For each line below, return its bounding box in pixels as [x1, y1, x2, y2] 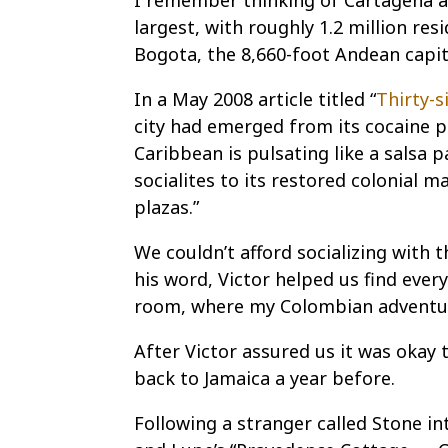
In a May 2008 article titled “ [134, 87, 377, 111]
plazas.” [134, 195, 200, 219]
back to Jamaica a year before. [134, 366, 396, 390]
